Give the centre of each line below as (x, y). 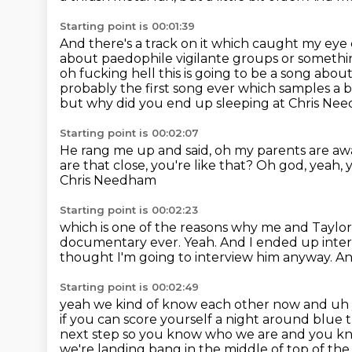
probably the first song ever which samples (196, 88)
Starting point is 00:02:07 (129, 133)
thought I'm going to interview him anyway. (198, 257)
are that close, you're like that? (158, 165)
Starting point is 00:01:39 (127, 26)
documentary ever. (122, 242)
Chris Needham (108, 180)
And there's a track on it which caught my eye (205, 44)
